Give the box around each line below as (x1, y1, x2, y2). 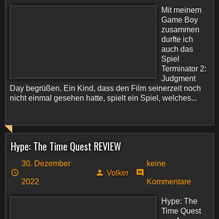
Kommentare (147, 177, 192, 186)
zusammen (161, 25, 199, 34)
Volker (106, 168, 129, 177)
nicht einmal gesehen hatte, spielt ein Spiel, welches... (10, 94, 197, 102)
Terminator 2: (161, 65, 206, 73)
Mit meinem (161, 6, 201, 14)
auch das (161, 45, 193, 53)
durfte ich (161, 35, 193, 44)
